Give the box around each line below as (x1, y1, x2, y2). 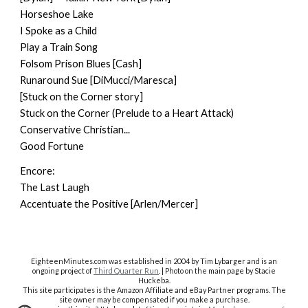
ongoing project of (32, 266, 93, 275)
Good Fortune (20, 140, 85, 152)
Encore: (20, 165, 56, 177)
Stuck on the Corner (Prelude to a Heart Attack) (20, 107, 234, 119)
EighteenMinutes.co (31, 256, 101, 265)
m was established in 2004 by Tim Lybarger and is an (101, 256, 277, 265)
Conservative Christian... (20, 124, 131, 135)
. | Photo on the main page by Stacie (159, 266, 276, 275)
